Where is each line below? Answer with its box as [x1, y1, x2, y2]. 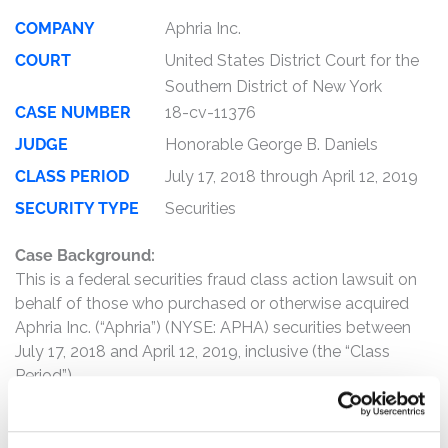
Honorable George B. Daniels [165, 135, 378, 154]
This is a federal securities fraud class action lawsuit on [15, 270, 417, 289]
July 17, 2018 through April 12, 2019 [165, 167, 418, 186]
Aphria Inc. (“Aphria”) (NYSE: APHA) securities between [15, 318, 411, 337]
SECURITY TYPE [15, 199, 139, 218]
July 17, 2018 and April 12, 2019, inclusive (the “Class [15, 342, 390, 361]
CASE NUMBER [15, 103, 131, 122]
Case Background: [15, 246, 155, 265]
